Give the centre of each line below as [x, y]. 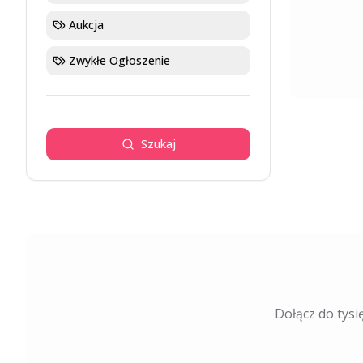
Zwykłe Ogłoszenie [120, 60]
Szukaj [158, 144]
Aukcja [86, 25]
